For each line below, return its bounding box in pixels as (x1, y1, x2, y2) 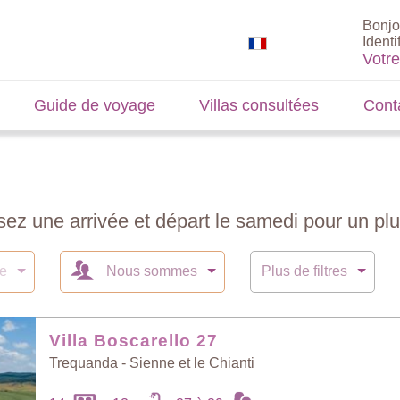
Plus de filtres (262, 263, 347, 279)
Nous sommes (106, 263, 197, 279)
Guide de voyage (33, 96, 155, 114)
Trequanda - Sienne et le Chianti (49, 355, 255, 371)
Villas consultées (199, 96, 320, 114)
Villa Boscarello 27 (49, 331, 218, 350)
